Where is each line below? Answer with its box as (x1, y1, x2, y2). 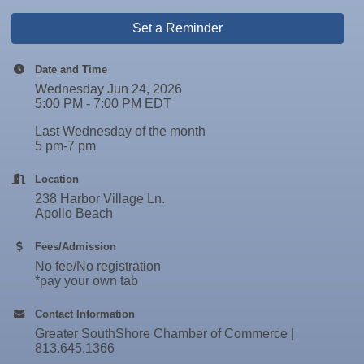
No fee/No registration (35, 258, 162, 273)
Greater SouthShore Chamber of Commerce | (35, 326, 295, 340)
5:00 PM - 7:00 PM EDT (35, 96, 172, 110)
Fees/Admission (35, 240, 117, 253)
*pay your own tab (35, 273, 139, 288)
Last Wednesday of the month (35, 123, 206, 138)
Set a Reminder (132, 20, 223, 35)
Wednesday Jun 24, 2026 (35, 81, 183, 96)
